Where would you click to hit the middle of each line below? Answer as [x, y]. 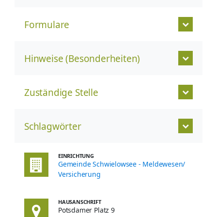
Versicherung [79, 174]
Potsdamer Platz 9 [86, 210]
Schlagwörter [53, 126]
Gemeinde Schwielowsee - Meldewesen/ [122, 164]
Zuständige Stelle [61, 93]
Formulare [47, 25]
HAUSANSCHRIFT [80, 202]
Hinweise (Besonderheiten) [82, 59]
